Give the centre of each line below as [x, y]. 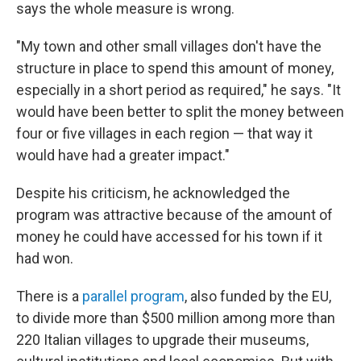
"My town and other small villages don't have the [169, 46]
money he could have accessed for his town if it [169, 237]
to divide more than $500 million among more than [176, 318]
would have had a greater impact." [123, 155]
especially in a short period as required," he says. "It [178, 90]
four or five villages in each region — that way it [164, 133]
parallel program [133, 296]
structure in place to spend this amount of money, [175, 68]
